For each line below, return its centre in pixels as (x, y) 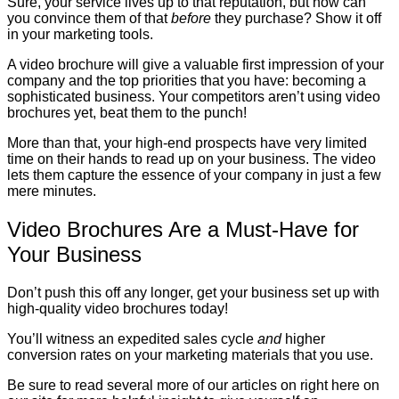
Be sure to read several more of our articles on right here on (193, 385)
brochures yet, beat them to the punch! (127, 112)
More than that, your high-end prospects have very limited (187, 142)
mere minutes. (52, 191)
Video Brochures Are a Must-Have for (183, 229)
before (191, 18)
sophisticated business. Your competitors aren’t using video (194, 96)
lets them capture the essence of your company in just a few (194, 175)
